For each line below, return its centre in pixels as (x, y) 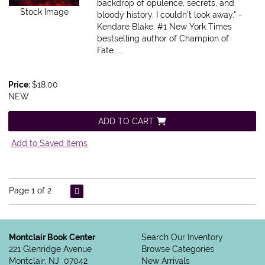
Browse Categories (178, 249)
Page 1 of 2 (30, 191)
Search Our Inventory (182, 237)
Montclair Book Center (52, 237)
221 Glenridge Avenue (50, 249)
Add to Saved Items (49, 143)
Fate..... (110, 51)
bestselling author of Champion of (163, 39)
